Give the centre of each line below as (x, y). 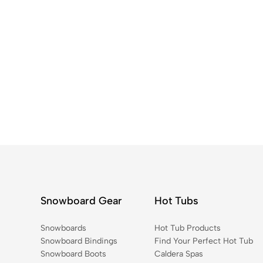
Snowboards (63, 228)
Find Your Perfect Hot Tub (203, 241)
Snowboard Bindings (79, 241)
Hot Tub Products (187, 228)
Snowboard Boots (73, 254)
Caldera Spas (178, 254)
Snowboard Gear (81, 201)
